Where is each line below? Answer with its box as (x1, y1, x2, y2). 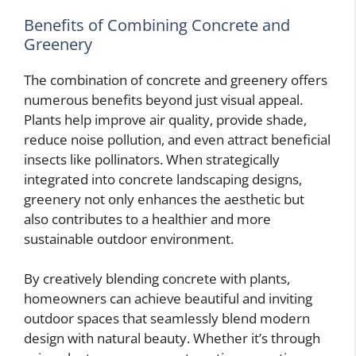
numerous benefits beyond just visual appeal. (24, 90, 303, 109)
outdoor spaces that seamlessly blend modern (24, 309, 310, 328)
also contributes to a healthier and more (24, 209, 271, 228)
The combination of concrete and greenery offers (24, 70, 327, 89)
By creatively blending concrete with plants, (24, 269, 290, 288)
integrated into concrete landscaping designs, (24, 169, 302, 188)
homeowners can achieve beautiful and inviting (24, 289, 312, 308)
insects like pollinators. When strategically (24, 149, 280, 168)
